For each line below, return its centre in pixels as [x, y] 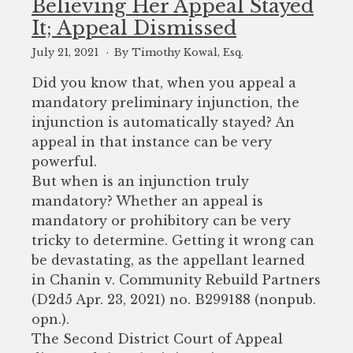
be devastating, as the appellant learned [168, 260]
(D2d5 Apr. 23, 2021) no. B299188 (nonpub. [174, 299]
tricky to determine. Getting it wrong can [173, 240]
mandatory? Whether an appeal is [147, 201]
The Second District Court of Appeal [157, 338]
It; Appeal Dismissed [134, 28]
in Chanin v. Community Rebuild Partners [176, 279]
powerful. [64, 161]
